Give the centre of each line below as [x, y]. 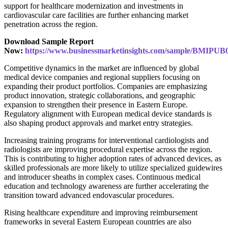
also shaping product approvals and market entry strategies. [98, 123]
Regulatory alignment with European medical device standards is [108, 114]
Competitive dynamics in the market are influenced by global [102, 68]
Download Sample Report [49, 42]
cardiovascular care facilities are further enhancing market [96, 15]
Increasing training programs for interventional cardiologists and [106, 140]
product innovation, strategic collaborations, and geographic [100, 96]
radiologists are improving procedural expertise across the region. [108, 150]
